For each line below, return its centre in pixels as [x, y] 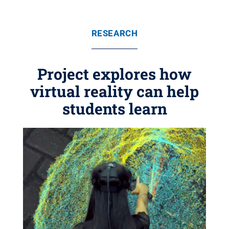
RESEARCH [114, 33]
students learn [114, 109]
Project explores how [114, 74]
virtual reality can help [114, 91]
